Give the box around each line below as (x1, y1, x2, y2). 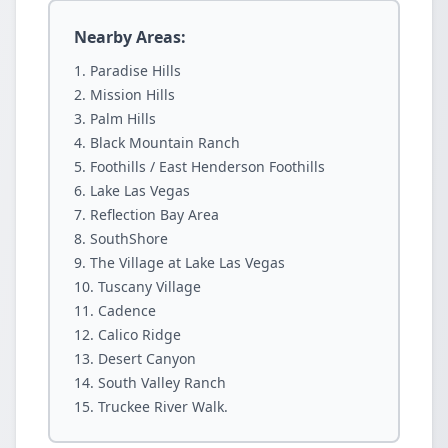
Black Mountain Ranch (90, 133, 240, 152)
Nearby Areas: (74, 26, 186, 48)
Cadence (98, 301, 156, 320)
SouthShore (90, 229, 168, 248)
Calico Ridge (98, 325, 181, 344)
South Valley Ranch (98, 373, 226, 392)
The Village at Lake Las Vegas (90, 253, 285, 272)
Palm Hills (90, 109, 156, 128)
